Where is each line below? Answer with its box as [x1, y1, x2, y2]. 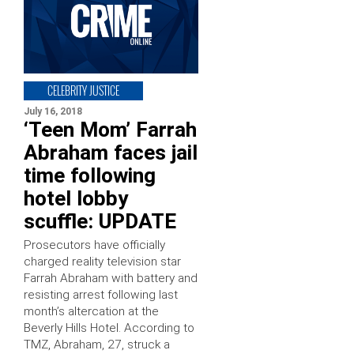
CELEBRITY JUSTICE [47, 82, 119, 100]
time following [24, 164, 156, 188]
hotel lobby [24, 186, 128, 211]
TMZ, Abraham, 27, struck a [24, 337, 170, 352]
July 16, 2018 [24, 106, 82, 118]
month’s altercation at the [24, 304, 159, 319]
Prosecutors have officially [24, 238, 165, 253]
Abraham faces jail [24, 141, 198, 165]
